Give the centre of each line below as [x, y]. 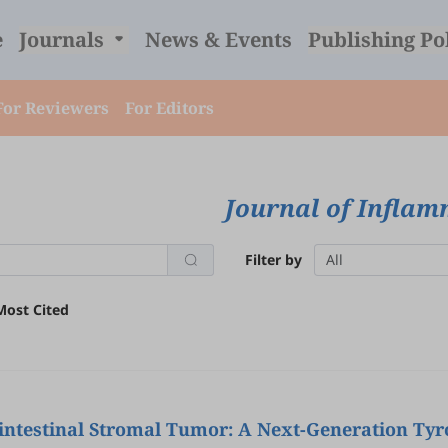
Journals [63, 39]
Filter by [273, 259]
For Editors [169, 108]
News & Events [218, 39]
